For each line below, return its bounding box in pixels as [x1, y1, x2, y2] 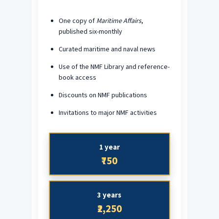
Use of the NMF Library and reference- [58, 62, 170, 72]
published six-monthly [58, 26, 122, 37]
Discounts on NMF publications [58, 90, 147, 100]
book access [58, 72, 96, 83]
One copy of [58, 16, 96, 26]
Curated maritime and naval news [58, 44, 155, 54]
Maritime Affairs [96, 16, 141, 25]
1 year [99, 142, 120, 152]
